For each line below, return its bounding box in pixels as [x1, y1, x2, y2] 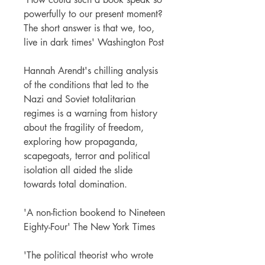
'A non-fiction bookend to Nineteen [24, 206, 165, 219]
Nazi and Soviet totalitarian [24, 92, 135, 105]
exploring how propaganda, [24, 135, 138, 148]
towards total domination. [24, 177, 127, 190]
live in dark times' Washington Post [24, 35, 164, 49]
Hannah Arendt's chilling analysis [24, 64, 158, 77]
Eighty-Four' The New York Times [24, 220, 155, 233]
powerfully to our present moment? [24, 7, 163, 20]
